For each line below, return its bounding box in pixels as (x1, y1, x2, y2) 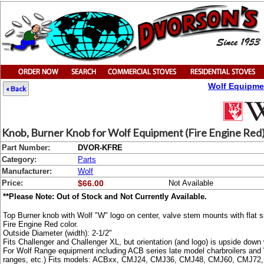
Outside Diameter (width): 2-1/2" (3, 229, 112, 238)
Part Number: (2, 143, 50, 152)
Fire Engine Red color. (3, 220, 78, 229)
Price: (2, 179, 23, 187)
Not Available (169, 179, 213, 187)
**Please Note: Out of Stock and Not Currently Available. (3, 192, 207, 201)
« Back (6, 84, 26, 93)
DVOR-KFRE (78, 143, 123, 152)
